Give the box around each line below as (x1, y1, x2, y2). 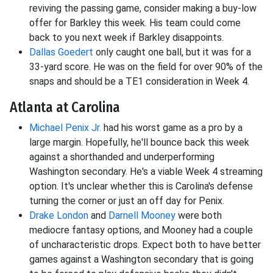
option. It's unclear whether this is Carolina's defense (29, 180, 253, 193)
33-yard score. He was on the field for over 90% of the (29, 61, 263, 73)
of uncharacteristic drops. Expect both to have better (29, 239, 261, 251)
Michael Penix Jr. (29, 122, 101, 134)
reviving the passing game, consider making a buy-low (29, 2, 257, 15)
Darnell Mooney (108, 210, 175, 222)
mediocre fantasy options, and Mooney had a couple (29, 224, 253, 236)
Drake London (29, 210, 88, 222)
